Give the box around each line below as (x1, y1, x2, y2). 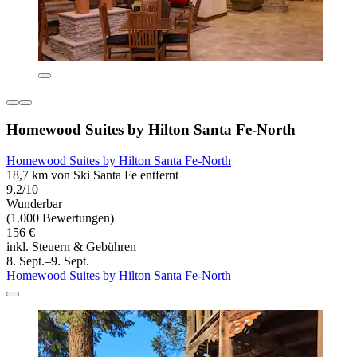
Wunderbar (6, 196, 62, 210)
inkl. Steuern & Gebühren (6, 239, 136, 253)
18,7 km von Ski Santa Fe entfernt (6, 167, 178, 182)
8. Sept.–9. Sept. (6, 253, 89, 268)
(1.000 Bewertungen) (6, 210, 114, 225)
